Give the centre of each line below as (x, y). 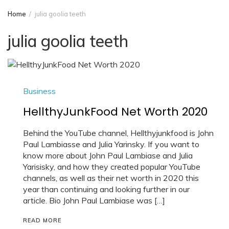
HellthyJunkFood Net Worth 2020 (115, 111)
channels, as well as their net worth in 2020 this (111, 178)
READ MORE (42, 220)
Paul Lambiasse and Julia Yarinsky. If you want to (111, 144)
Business (39, 91)
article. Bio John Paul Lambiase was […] (94, 200)
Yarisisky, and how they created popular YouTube (112, 166)
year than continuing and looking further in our (106, 189)
